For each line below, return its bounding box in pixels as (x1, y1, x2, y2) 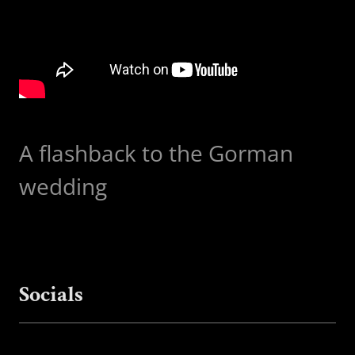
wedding (19, 171, 107, 201)
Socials (19, 280, 83, 309)
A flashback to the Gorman (19, 138, 293, 168)
